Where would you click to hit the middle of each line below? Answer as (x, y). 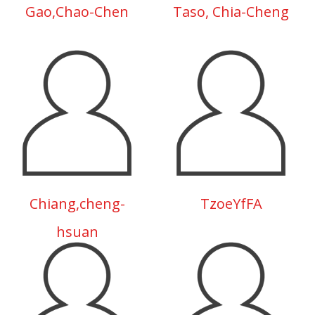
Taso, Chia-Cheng (231, 12)
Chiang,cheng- (77, 204)
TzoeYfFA (231, 204)
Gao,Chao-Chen (77, 12)
